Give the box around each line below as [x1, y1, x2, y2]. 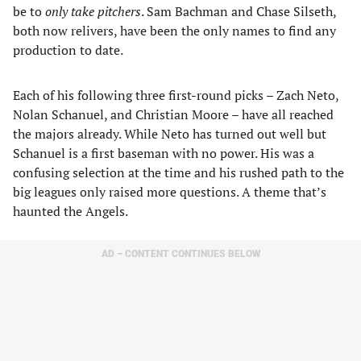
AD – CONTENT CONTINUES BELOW [101, 248, 260, 259]
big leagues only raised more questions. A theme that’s [13, 183, 326, 201]
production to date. [13, 41, 123, 59]
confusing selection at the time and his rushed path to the [13, 164, 344, 181]
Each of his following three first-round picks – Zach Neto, [13, 86, 338, 104]
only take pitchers [45, 2, 141, 20]
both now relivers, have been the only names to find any [13, 22, 336, 39]
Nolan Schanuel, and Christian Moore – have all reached [13, 106, 334, 123]
